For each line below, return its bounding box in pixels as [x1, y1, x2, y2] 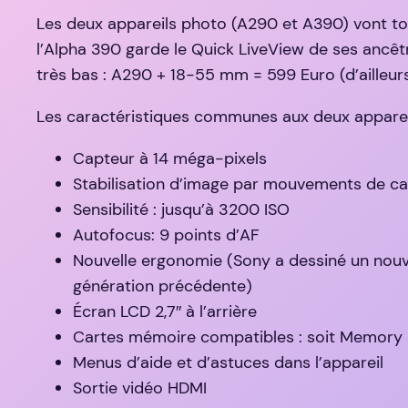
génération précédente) [73, 275, 252, 298]
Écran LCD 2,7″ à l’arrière [73, 301, 257, 323]
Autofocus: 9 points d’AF [73, 224, 260, 247]
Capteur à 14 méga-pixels [73, 148, 267, 170]
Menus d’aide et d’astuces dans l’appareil [73, 352, 383, 374]
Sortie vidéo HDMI [73, 377, 207, 400]
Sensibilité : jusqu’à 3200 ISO [73, 199, 290, 221]
